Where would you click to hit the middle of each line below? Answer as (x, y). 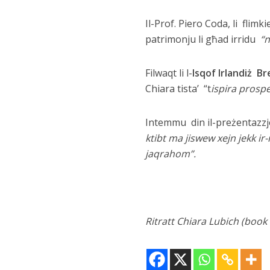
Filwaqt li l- (168, 73)
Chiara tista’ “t (178, 89)
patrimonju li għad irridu (202, 39)
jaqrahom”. (173, 154)
